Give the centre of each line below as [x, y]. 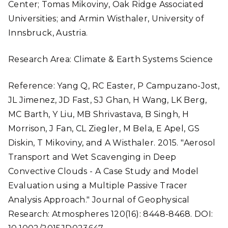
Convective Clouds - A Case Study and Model [104, 171]
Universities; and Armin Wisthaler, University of [106, 19]
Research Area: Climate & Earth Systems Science [111, 59]
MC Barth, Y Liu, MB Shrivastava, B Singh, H [99, 114]
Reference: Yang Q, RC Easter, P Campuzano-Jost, [114, 86]
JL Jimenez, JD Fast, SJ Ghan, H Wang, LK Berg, [108, 100]
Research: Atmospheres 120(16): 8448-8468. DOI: [111, 214]
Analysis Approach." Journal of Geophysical [99, 200]
